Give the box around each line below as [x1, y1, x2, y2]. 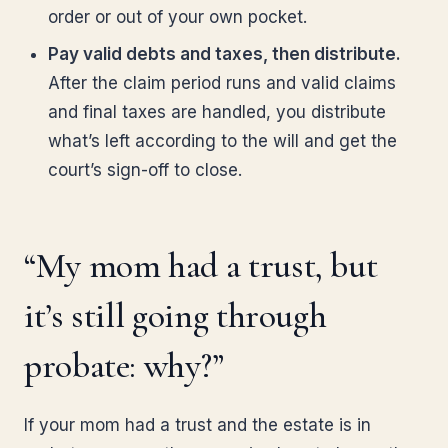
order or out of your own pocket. [48, 7, 307, 27]
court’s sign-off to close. [48, 160, 242, 180]
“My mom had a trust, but [24, 244, 378, 287]
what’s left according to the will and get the [48, 131, 397, 151]
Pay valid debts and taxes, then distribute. [48, 44, 401, 64]
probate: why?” [24, 344, 224, 387]
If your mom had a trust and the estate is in [24, 415, 371, 435]
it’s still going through [24, 294, 327, 337]
